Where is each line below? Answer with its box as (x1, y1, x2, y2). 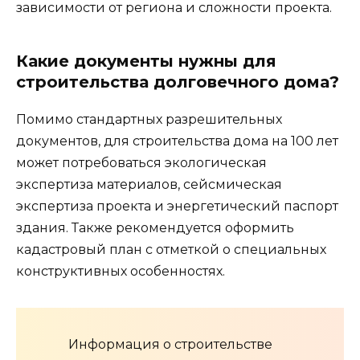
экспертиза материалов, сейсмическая (16, 176, 282, 192)
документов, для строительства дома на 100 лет (16, 133, 338, 149)
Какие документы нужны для (16, 51, 276, 71)
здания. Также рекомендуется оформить (16, 219, 294, 235)
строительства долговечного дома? (16, 72, 339, 92)
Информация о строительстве (68, 336, 272, 352)
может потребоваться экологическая (16, 154, 267, 170)
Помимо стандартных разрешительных (16, 111, 282, 127)
